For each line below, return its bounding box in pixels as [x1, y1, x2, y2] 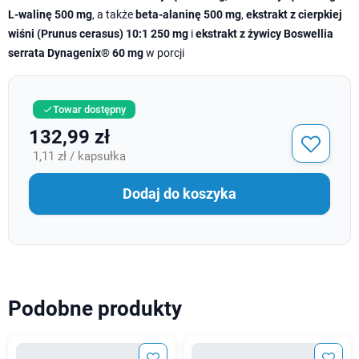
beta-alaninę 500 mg [135, 7, 241, 21]
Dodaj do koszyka [123, 185, 236, 203]
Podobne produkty [8, 296, 182, 321]
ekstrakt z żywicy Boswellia [196, 26, 333, 40]
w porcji [143, 46, 184, 59]
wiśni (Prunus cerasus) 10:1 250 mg [8, 26, 188, 40]
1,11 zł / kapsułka [33, 148, 126, 163]
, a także [92, 7, 135, 21]
